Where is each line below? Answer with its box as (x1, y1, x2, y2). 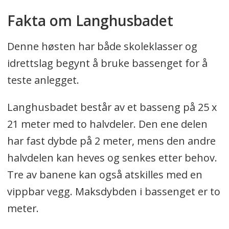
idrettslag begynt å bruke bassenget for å (7, 56, 208, 70)
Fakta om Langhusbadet (7, 10, 173, 30)
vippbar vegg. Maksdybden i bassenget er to (7, 184, 220, 198)
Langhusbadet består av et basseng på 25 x (7, 100, 217, 114)
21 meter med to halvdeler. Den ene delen (7, 117, 208, 131)
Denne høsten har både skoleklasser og (7, 39, 197, 53)
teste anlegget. (7, 73, 82, 87)
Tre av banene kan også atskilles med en (7, 167, 202, 181)
